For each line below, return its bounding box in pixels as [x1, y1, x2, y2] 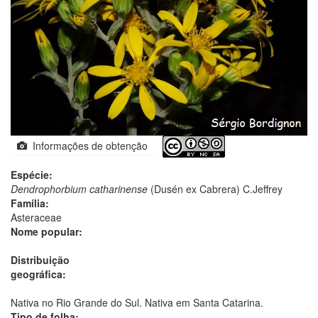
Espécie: [11, 168, 53, 182]
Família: [11, 196, 49, 211]
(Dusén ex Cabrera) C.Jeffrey [148, 182, 283, 197]
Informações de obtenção [27, 138, 148, 153]
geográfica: [11, 267, 66, 282]
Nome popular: [11, 224, 82, 239]
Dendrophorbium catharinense [11, 182, 148, 197]
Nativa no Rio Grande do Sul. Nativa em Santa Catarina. [11, 295, 263, 310]
